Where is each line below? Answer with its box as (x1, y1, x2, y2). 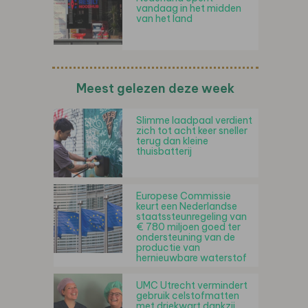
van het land (136, 12, 192, 25)
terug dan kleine (136, 135, 208, 148)
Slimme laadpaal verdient (136, 114, 252, 127)
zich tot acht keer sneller (136, 124, 247, 137)
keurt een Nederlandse (136, 200, 237, 213)
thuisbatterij (136, 145, 192, 158)
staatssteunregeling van (136, 210, 247, 223)
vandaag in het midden (136, 2, 241, 15)
